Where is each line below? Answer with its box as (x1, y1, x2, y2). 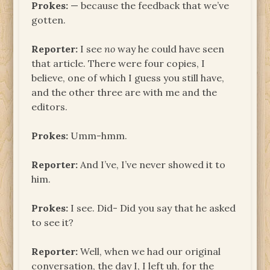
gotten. (31, 13, 66, 26)
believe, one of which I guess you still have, (31, 71, 225, 84)
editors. (31, 100, 68, 113)
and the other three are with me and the (31, 86, 218, 98)
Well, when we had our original (78, 245, 221, 257)
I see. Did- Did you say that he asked (68, 201, 236, 214)
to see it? (31, 216, 74, 228)
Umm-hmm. (68, 129, 128, 142)
